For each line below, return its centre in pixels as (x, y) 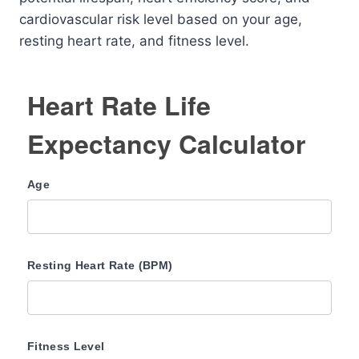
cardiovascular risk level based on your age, (161, 19)
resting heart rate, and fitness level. (134, 41)
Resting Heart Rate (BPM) (100, 265)
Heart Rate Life (119, 105)
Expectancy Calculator (166, 143)
